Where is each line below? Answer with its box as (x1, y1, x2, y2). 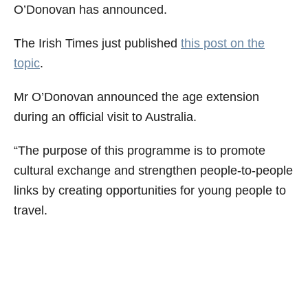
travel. (14, 203, 47, 217)
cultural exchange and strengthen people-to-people (14, 163, 293, 177)
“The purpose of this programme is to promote (14, 143, 265, 157)
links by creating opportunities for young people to (14, 183, 286, 197)
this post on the (181, 36, 265, 50)
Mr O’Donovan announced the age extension (14, 89, 259, 104)
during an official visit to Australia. (14, 109, 197, 124)
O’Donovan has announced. (14, 2, 167, 16)
